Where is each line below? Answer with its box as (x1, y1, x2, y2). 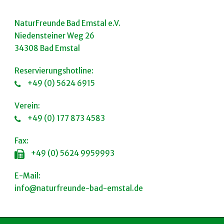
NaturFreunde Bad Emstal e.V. (14, 18, 120, 28)
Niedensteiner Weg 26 (14, 30, 94, 40)
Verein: (14, 100, 40, 110)
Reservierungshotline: (14, 65, 93, 75)
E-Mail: (14, 170, 40, 180)
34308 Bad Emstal (14, 43, 80, 53)
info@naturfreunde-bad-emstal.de (14, 183, 143, 193)
